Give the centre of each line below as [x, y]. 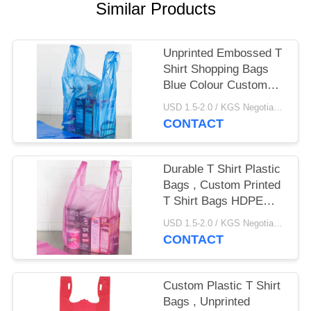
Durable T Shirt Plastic [222, 169]
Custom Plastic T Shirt [222, 285]
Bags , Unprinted [207, 301]
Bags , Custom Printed [222, 185]
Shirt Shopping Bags [216, 69]
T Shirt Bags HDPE [213, 201]
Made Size [191, 101]
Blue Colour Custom [216, 85]
